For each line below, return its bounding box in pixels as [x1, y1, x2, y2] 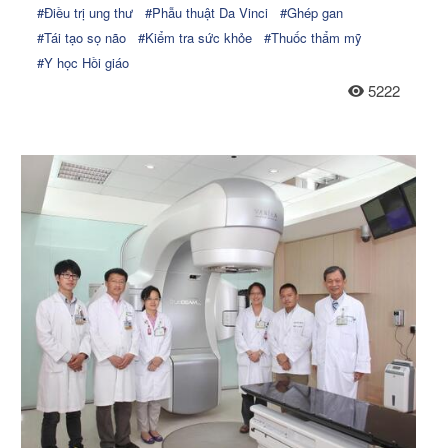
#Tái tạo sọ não [37, 27, 127, 47]
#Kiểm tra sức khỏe [138, 27, 253, 47]
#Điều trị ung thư [37, 2, 134, 22]
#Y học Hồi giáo [37, 52, 130, 72]
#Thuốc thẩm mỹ [264, 27, 363, 47]
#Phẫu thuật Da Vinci [145, 2, 269, 22]
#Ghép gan [280, 2, 344, 22]
